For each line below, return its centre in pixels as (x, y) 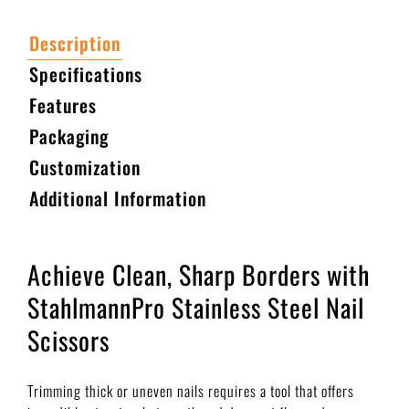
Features (63, 105)
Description (75, 42)
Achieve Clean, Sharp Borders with (199, 274)
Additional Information (118, 198)
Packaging (69, 136)
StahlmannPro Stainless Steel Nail (196, 307)
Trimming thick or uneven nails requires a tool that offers (191, 390)
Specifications (86, 73)
